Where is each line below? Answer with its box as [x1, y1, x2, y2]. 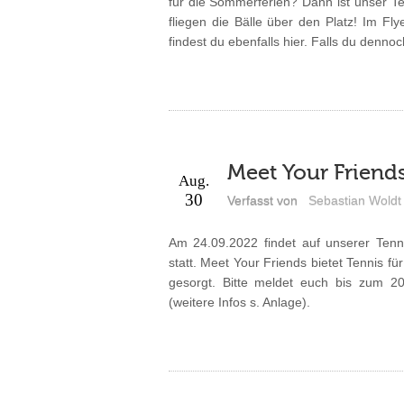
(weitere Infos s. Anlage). [168, 294, 310, 309]
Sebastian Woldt [308, 192, 401, 207]
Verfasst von [226, 192, 298, 207]
